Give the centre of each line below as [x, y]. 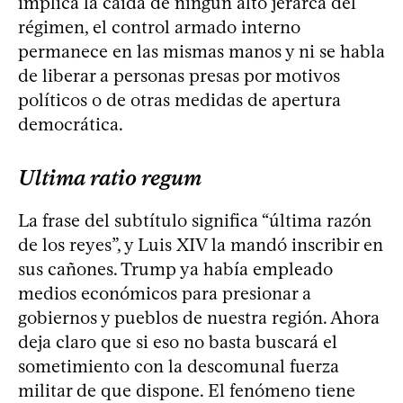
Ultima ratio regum [110, 178]
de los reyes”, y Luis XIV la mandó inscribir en [201, 245]
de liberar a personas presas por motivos [179, 76]
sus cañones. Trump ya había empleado [175, 269]
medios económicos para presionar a [165, 294]
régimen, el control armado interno [159, 27]
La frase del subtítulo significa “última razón [195, 221]
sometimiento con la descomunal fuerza [179, 367]
